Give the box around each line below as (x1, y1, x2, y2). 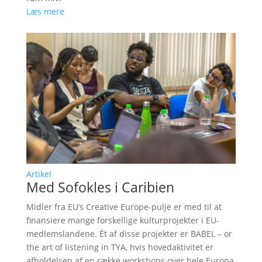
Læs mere (26, 5, 64, 17)
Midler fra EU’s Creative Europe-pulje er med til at (26, 201, 222, 212)
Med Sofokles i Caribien (26, 177, 174, 196)
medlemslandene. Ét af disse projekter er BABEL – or (26, 227, 232, 239)
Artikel (26, 168, 51, 180)
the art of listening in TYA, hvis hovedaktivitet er (26, 241, 213, 253)
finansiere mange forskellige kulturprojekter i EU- (26, 214, 219, 226)
